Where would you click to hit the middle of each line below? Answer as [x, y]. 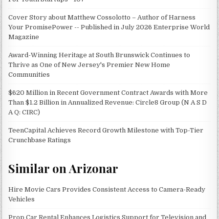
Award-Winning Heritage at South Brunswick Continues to [99, 55]
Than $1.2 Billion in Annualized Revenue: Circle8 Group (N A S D [108, 103]
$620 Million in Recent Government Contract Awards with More [108, 93]
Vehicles [22, 199]
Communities [29, 75]
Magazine [24, 37]
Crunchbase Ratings [40, 140]
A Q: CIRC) [24, 112]
